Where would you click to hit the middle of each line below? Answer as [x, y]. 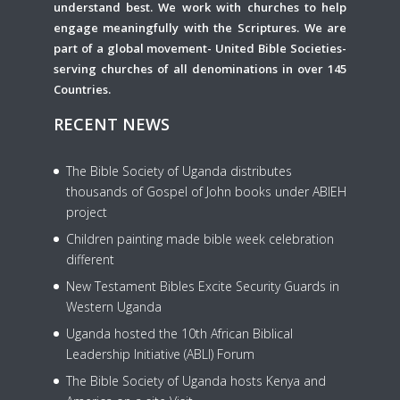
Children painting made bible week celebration [200, 238]
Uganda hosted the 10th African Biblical [179, 333]
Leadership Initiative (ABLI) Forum [160, 354]
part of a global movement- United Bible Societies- [200, 48]
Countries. [82, 89]
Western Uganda [113, 306]
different [90, 259]
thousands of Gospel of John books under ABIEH [206, 191]
